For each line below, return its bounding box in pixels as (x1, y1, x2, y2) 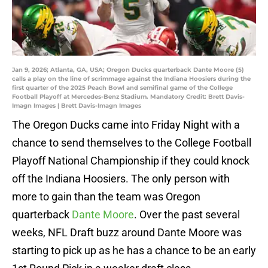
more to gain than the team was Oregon (12, 190, 200, 203)
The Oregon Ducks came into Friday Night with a (12, 118, 240, 132)
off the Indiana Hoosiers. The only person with (12, 172, 230, 185)
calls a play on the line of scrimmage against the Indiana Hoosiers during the (12, 75, 251, 83)
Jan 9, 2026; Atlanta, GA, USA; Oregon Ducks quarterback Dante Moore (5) (12, 66, 244, 74)
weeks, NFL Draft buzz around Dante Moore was (12, 226, 242, 239)
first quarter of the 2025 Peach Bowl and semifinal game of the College (12, 84, 233, 92)
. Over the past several (134, 208, 240, 221)
